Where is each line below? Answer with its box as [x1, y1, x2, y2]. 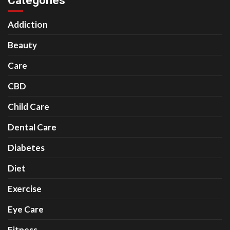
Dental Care [8, 122, 56, 132]
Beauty [8, 40, 37, 50]
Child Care [8, 101, 49, 112]
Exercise [8, 183, 42, 194]
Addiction [8, 19, 48, 30]
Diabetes [8, 142, 45, 153]
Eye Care [8, 204, 44, 215]
